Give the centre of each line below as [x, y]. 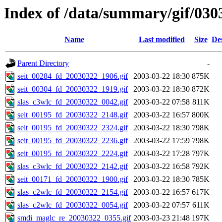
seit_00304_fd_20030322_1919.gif [73, 89]
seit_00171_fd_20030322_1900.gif [73, 179]
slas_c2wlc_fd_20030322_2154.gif [73, 192]
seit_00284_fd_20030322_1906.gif [73, 76]
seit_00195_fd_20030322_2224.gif [73, 154]
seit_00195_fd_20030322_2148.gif [73, 115]
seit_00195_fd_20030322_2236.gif [73, 141]
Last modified [162, 40]
